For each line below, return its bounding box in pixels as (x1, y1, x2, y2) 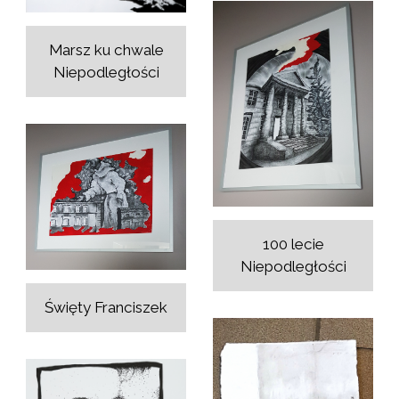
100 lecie (262, 234, 324, 253)
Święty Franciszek (45, 298, 167, 317)
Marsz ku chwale (48, 41, 164, 60)
